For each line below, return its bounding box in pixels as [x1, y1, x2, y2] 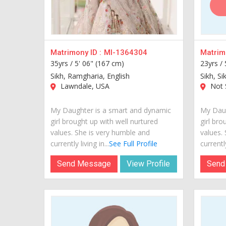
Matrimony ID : [50, 47, 101, 57]
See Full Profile [109, 138, 157, 148]
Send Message [57, 158, 111, 168]
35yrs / [50, 58, 75, 68]
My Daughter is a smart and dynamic [50, 105, 171, 115]
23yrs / [200, 58, 224, 68]
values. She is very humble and [50, 127, 150, 137]
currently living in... [50, 138, 109, 148]
